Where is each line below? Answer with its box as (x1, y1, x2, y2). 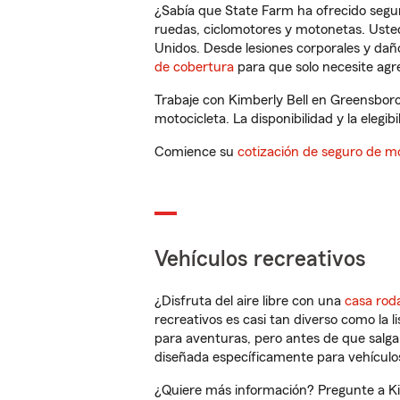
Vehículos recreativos (154, 248, 366, 271)
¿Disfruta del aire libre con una (154, 294, 345, 308)
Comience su (154, 145, 237, 159)
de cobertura (154, 60, 234, 74)
